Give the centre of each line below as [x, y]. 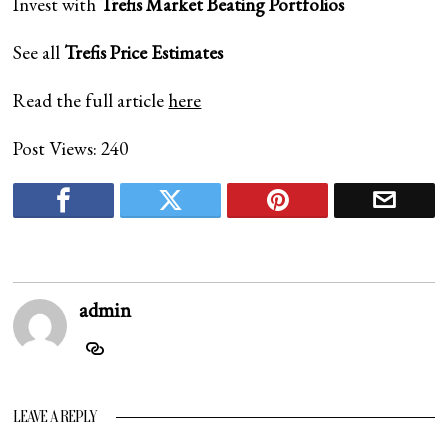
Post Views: [55, 148]
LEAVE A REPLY [55, 416]
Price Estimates [167, 52]
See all [39, 52]
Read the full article [91, 100]
